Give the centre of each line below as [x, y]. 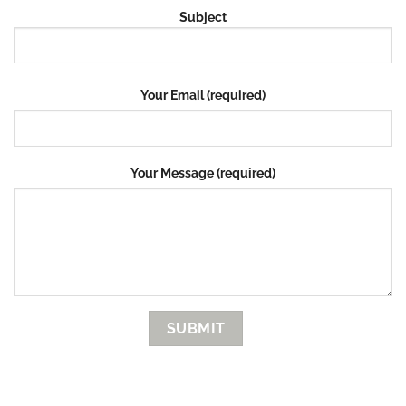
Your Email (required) [203, 94]
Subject [203, 16]
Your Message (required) [203, 172]
